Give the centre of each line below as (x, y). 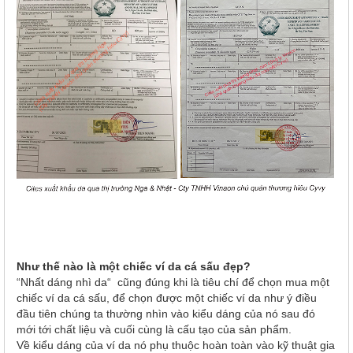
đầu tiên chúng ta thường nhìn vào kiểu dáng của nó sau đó (166, 313)
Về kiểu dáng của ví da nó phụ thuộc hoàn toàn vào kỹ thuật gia (176, 345)
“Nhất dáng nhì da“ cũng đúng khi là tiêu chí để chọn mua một (173, 282)
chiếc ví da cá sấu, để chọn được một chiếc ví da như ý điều (167, 297)
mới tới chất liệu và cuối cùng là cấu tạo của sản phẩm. (154, 329)
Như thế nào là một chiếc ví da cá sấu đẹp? (134, 266)
